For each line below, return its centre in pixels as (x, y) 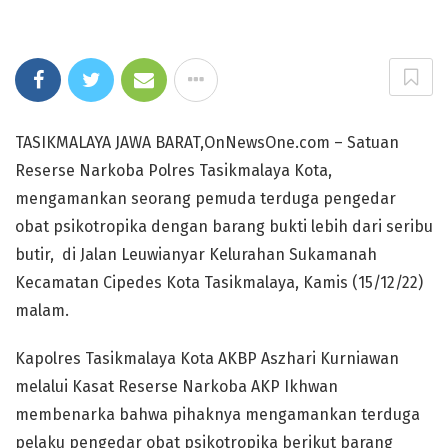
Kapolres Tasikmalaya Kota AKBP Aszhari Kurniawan (207, 358)
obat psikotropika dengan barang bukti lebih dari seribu (224, 226)
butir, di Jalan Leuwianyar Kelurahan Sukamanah (196, 254)
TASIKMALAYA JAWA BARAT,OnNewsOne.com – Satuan (207, 142)
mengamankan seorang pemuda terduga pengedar (205, 198)
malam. (42, 310)
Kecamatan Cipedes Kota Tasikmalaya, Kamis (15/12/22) (219, 282)
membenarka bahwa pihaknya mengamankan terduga (217, 414)
